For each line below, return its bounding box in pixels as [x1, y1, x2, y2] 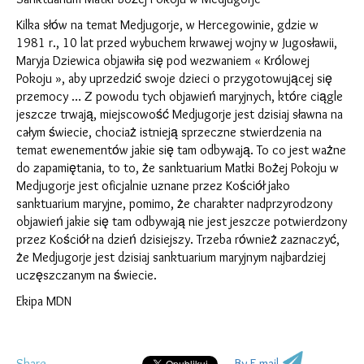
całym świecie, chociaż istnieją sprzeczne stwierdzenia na [16, 124, 322, 140]
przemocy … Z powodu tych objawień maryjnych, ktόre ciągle [16, 89, 343, 104]
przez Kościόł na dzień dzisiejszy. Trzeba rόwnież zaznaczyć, [16, 232, 340, 247]
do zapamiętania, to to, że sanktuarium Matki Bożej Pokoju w [16, 160, 339, 175]
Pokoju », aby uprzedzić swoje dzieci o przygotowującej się [16, 71, 332, 86]
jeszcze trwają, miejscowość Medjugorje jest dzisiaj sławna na [16, 106, 343, 122]
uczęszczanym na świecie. [16, 267, 157, 283]
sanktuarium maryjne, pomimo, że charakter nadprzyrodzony [16, 196, 332, 211]
